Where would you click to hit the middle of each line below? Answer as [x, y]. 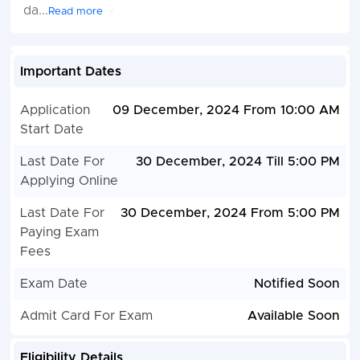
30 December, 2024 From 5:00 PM [231, 213]
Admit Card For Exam [86, 316]
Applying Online [69, 181]
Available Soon [294, 316]
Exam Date [53, 284]
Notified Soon [297, 284]
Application [55, 110]
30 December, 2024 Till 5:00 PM [238, 162]
